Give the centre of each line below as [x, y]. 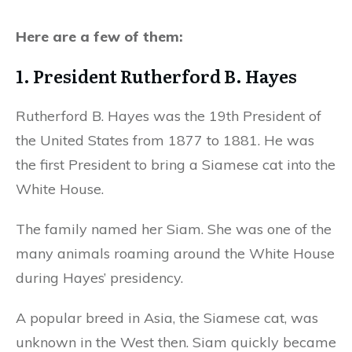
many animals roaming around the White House [175, 254]
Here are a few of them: [101, 37]
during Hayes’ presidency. [101, 278]
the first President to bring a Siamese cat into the [176, 165]
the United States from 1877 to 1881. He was [165, 141]
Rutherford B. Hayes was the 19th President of [169, 116]
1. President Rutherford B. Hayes [158, 76]
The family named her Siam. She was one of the [174, 229]
